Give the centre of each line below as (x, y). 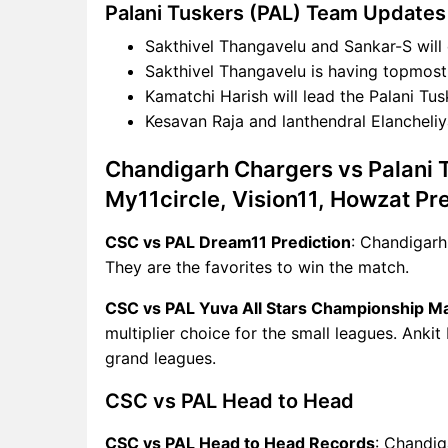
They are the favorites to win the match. (257, 266)
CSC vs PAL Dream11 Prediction (228, 241)
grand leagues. (160, 357)
